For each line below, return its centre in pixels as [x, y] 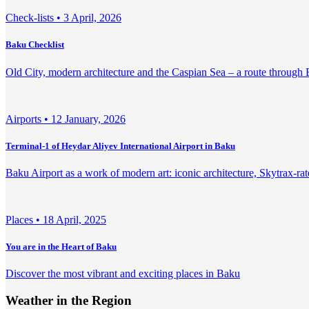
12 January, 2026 [88, 119]
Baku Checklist [35, 45]
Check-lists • [34, 18]
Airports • [28, 119]
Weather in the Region [69, 300]
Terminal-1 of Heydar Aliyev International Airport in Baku [120, 146]
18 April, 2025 [74, 219]
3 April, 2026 [92, 18]
